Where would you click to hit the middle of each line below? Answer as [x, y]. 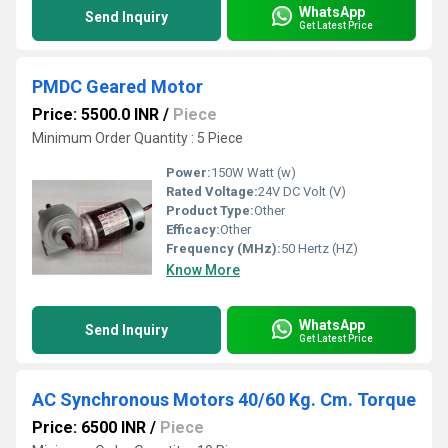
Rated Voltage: [212, 191]
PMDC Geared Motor [117, 86]
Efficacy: [193, 229]
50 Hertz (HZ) [319, 248]
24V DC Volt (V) [302, 191]
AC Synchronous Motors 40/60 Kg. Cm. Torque [224, 399]
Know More [203, 270]
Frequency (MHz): [223, 248]
